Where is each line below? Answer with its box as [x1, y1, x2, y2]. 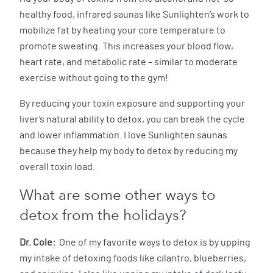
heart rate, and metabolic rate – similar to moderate [19, 57, 238, 68]
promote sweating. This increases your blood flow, [19, 41, 233, 52]
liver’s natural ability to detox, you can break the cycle [19, 115, 245, 125]
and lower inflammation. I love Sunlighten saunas [19, 130, 227, 141]
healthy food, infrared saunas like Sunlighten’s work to [19, 10, 249, 20]
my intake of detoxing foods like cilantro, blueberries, [19, 253, 246, 264]
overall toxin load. [19, 162, 95, 172]
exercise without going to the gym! [19, 73, 168, 83]
